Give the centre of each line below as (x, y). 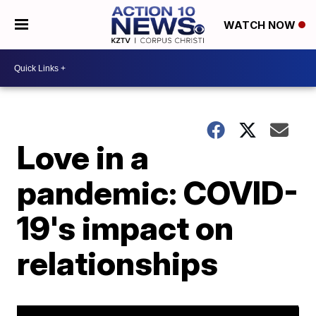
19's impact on (126, 228)
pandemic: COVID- (158, 193)
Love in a (83, 157)
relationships (118, 263)
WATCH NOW (261, 25)
